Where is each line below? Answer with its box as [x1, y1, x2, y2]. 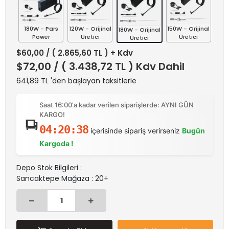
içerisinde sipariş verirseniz [88, 126, 182, 135]
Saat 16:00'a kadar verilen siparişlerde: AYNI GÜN [39, 101, 194, 109]
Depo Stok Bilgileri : [16, 163, 82, 173]
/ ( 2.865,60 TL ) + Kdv [46, 48, 133, 58]
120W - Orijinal [68, 25, 111, 33]
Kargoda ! [39, 139, 74, 148]
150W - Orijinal [167, 25, 210, 33]
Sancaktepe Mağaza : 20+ [16, 173, 108, 184]
